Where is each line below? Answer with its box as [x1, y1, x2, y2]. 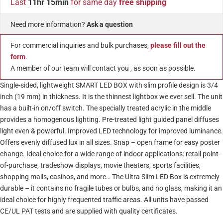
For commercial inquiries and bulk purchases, [10, 41, 150, 50]
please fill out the [150, 41, 206, 50]
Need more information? [10, 20, 87, 29]
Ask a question [87, 20, 133, 29]
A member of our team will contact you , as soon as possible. [10, 64, 196, 73]
